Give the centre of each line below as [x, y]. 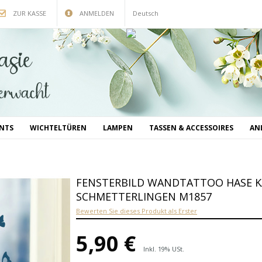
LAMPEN [118, 128]
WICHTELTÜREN [58, 128]
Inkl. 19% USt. [164, 249]
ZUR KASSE [30, 13]
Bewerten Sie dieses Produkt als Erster [137, 211]
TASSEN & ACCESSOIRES [191, 128]
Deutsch [146, 13]
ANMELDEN [97, 13]
